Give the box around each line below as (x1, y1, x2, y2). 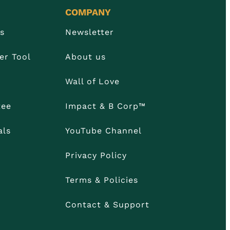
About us (65, 52, 106, 62)
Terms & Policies (65, 175, 138, 185)
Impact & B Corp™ (65, 101, 146, 111)
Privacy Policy (65, 150, 127, 161)
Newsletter (65, 27, 114, 37)
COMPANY (65, 7, 111, 18)
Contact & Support (65, 200, 149, 210)
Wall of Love (65, 76, 120, 87)
